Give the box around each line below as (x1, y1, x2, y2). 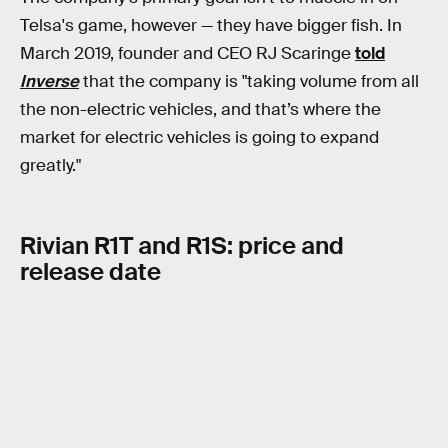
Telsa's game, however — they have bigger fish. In (20, 14, 402, 36)
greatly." (20, 154, 81, 176)
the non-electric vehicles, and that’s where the (20, 98, 381, 120)
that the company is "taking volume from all (79, 70, 419, 92)
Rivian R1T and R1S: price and (20, 230, 344, 262)
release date (20, 256, 161, 288)
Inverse (20, 70, 79, 92)
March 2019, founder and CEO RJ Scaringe (20, 42, 355, 64)
